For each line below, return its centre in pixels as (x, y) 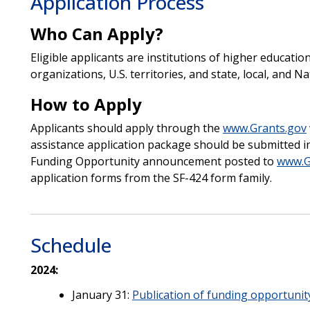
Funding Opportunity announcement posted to (153, 161)
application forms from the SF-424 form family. (151, 177)
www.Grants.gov (264, 128)
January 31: (102, 294)
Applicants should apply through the (126, 128)
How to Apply (86, 104)
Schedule (71, 245)
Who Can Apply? (97, 33)
